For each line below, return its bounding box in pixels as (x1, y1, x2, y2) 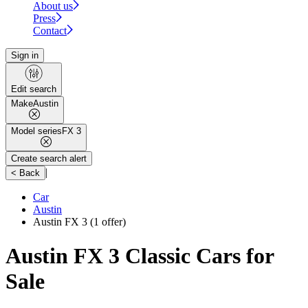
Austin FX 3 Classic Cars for (5, 243, 274, 268)
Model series (11, 126, 62, 137)
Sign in (11, 50, 38, 61)
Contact (33, 25, 67, 37)
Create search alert (11, 153, 87, 164)
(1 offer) (87, 216, 126, 228)
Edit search (11, 84, 56, 95)
